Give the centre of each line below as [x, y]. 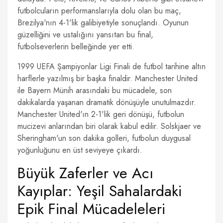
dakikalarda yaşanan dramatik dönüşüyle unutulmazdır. [107, 102]
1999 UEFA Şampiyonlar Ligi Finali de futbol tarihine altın [111, 66]
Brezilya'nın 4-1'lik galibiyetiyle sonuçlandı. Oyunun [103, 23]
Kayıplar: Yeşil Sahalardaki [100, 191]
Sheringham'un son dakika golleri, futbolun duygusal [104, 138]
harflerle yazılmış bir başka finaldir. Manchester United [108, 78]
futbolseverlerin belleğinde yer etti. [76, 47]
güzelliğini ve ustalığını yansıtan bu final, [85, 35]
